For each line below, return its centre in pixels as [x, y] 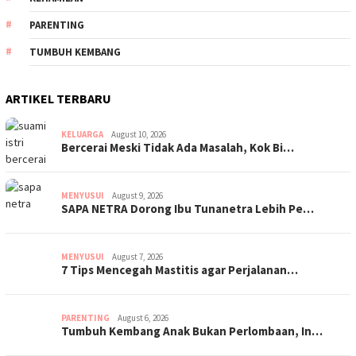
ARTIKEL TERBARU [58, 98]
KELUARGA [82, 134]
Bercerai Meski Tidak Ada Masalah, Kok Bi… [178, 147]
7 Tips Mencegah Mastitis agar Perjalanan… [180, 269]
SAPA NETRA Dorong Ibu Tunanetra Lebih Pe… [188, 208]
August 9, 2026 [137, 195]
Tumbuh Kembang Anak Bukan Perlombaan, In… [192, 331]
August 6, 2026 [143, 317]
